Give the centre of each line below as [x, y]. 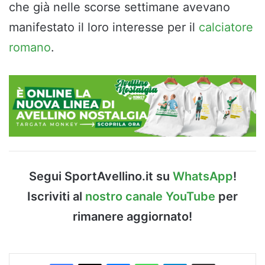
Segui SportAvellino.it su [101, 177]
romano [30, 47]
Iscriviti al [56, 197]
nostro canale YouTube [150, 197]
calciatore [226, 27]
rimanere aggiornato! [132, 217]
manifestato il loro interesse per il [104, 27]
